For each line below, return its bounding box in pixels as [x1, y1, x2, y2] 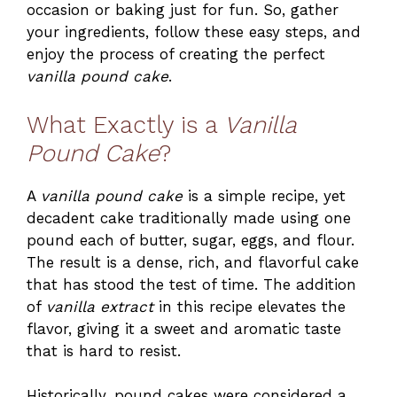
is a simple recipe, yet [183, 186, 346, 205]
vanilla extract [46, 297, 153, 315]
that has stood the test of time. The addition [27, 275, 356, 293]
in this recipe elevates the [153, 297, 346, 315]
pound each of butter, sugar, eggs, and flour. [27, 230, 354, 249]
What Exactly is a [27, 110, 224, 139]
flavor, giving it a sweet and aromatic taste [27, 319, 341, 338]
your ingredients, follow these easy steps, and [27, 23, 361, 42]
